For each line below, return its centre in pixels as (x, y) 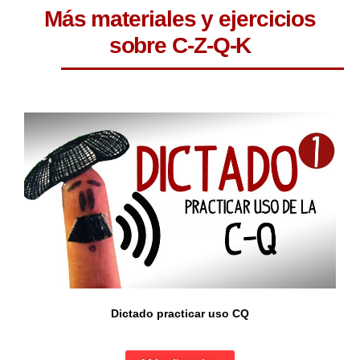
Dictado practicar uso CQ (180, 313)
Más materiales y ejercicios (180, 19)
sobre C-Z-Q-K (180, 46)
